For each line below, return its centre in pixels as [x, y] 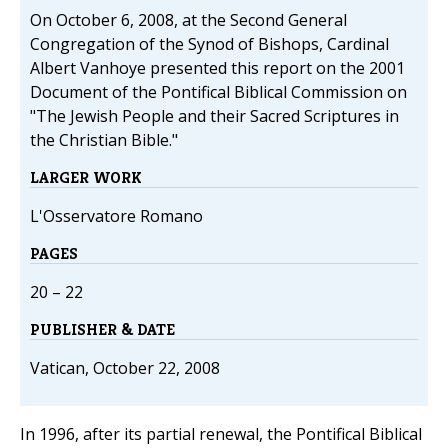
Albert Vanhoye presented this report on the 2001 [217, 68]
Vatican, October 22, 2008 [125, 368]
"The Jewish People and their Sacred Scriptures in [214, 116]
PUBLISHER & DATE [102, 330]
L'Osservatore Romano [116, 216]
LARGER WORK [86, 178]
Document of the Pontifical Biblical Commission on [218, 92]
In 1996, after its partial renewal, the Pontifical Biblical [221, 434]
